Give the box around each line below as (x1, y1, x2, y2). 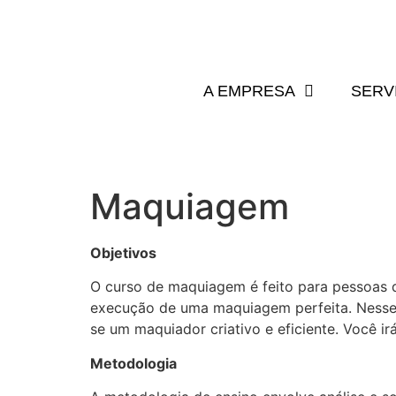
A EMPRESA (202, 82, 295, 100)
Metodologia (90, 354, 177, 372)
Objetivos (90, 244, 156, 262)
